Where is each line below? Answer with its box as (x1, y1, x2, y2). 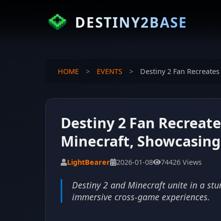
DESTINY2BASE (75, 13, 187, 32)
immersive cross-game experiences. (72, 191, 210, 203)
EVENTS (97, 67, 122, 76)
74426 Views (161, 157, 202, 167)
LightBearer (67, 157, 110, 167)
